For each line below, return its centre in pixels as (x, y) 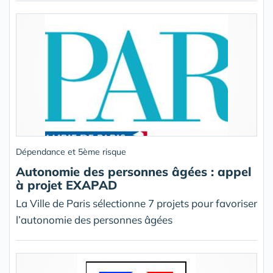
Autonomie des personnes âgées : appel (133, 172)
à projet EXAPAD (66, 185)
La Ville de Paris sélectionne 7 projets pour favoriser (136, 203)
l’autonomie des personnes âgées (94, 220)
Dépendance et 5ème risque (71, 152)
